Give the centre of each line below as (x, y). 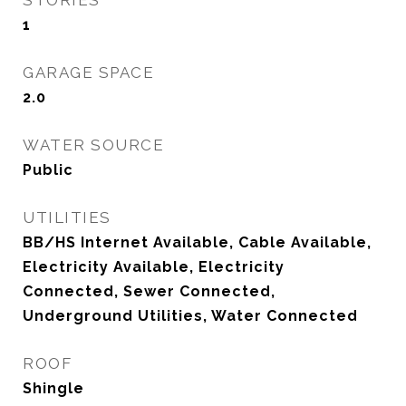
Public (48, 170)
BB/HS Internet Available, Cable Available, (197, 242)
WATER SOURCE (93, 145)
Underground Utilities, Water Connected (190, 316)
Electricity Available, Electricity (154, 267)
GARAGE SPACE (88, 72)
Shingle (53, 388)
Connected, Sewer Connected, (149, 291)
